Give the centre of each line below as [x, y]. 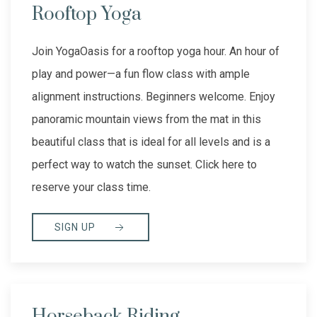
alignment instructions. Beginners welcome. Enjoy [154, 97]
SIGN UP [76, 227]
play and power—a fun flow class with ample [141, 74]
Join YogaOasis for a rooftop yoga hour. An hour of [156, 52]
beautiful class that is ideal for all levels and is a [151, 142]
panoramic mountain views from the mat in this [146, 120]
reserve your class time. [91, 188]
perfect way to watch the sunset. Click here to [144, 165]
